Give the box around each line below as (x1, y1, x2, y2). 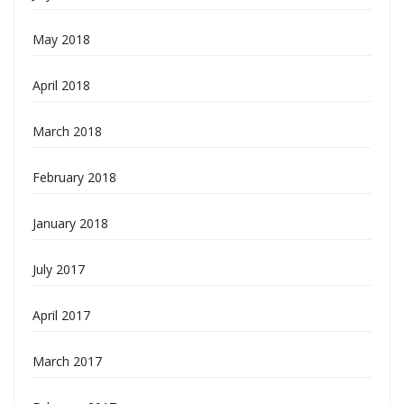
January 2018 (32, 215, 108, 232)
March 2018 (32, 123, 102, 140)
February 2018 (32, 169, 116, 186)
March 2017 (32, 353, 102, 370)
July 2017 (32, 261, 85, 278)
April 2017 (32, 307, 90, 324)
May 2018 (32, 31, 90, 48)
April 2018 (32, 77, 90, 94)
